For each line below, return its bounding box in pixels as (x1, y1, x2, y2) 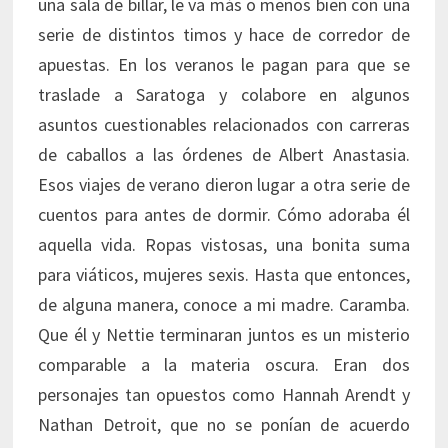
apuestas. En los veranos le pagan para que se (38, 53, 410, 77)
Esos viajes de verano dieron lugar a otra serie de (38, 173, 410, 197)
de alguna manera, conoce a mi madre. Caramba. (38, 293, 410, 317)
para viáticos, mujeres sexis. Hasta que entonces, (38, 263, 410, 287)
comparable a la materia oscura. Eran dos (38, 353, 410, 377)
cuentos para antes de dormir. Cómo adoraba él (38, 203, 410, 227)
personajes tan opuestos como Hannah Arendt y (38, 383, 410, 407)
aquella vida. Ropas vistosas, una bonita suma (38, 233, 410, 257)
